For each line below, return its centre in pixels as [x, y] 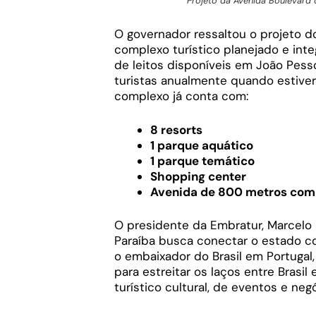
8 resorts [176, 129]
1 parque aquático [202, 145]
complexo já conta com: [181, 96]
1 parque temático [202, 160]
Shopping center [198, 176]
